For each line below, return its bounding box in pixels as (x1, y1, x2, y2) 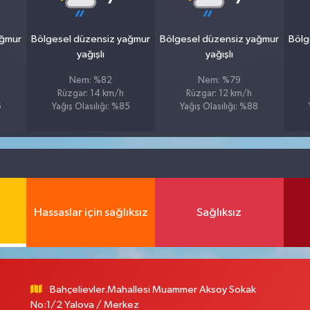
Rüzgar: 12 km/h (186, 89, 253, 99)
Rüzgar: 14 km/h (57, 89, 125, 99)
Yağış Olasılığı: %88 (180, 102, 259, 112)
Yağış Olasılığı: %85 (51, 102, 130, 112)
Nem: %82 (69, 76, 113, 86)
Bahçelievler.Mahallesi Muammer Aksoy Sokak (50, 284, 257, 295)
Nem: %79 (197, 76, 241, 86)
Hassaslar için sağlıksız (33, 206, 148, 219)
